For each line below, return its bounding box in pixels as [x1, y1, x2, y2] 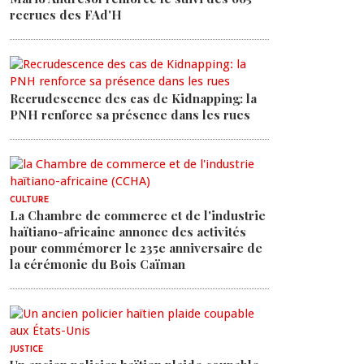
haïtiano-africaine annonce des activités [10, 223, 246, 240]
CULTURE [10, 196, 49, 205]
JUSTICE [10, 345, 43, 354]
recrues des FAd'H [10, 6, 122, 23]
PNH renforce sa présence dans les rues [10, 106, 253, 123]
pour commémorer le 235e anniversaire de [10, 240, 262, 256]
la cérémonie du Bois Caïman [10, 256, 185, 272]
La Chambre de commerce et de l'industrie [10, 207, 266, 223]
